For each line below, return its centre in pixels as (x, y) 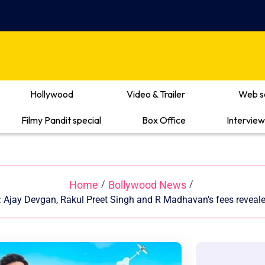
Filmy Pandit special (61, 120)
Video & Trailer (156, 94)
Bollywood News (147, 185)
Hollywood (52, 94)
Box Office (164, 120)
